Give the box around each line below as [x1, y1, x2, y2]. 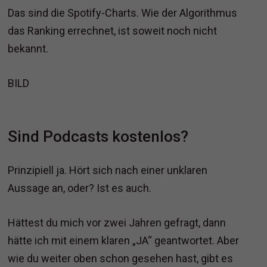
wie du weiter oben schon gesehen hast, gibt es [8, 252, 234, 265]
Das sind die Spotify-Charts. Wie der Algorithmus [8, 7, 238, 20]
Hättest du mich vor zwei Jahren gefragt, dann [8, 216, 226, 229]
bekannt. [8, 42, 49, 55]
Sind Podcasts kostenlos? [8, 128, 189, 146]
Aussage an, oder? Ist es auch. [8, 182, 152, 195]
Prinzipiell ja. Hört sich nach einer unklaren [8, 164, 208, 177]
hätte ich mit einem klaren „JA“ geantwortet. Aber [8, 234, 240, 247]
